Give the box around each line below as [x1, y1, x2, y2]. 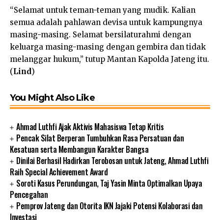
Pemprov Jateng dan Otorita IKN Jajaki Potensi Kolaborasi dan [16, 199, 203, 212]
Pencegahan [10, 188, 48, 200]
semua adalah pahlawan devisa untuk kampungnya [10, 17, 202, 27]
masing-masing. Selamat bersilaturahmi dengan [10, 29, 191, 39]
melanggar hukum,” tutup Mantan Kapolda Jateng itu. [10, 54, 209, 64]
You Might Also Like [10, 92, 95, 103]
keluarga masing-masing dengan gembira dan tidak [10, 42, 206, 52]
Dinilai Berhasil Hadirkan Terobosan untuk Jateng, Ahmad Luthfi [16, 154, 209, 166]
